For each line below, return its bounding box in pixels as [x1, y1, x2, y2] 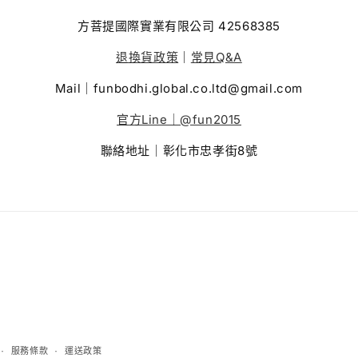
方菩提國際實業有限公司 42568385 [78, 18, 280, 34]
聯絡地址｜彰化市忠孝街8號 [100, 143, 258, 158]
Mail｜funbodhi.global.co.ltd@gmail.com [54, 81, 304, 97]
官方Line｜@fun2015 [117, 112, 241, 128]
